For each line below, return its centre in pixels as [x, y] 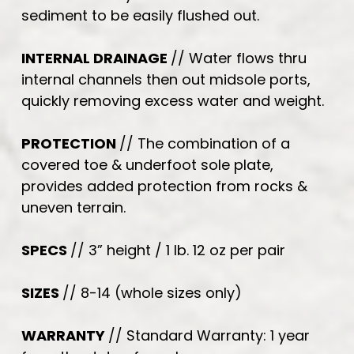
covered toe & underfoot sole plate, [147, 164]
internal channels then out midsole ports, [166, 79]
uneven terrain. [73, 207]
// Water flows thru [239, 58]
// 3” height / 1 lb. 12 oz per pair [178, 250]
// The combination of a [205, 143]
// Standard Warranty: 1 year [209, 335]
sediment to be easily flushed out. [140, 15]
